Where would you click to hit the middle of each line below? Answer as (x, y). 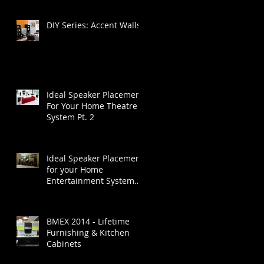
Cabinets (64, 243)
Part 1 (58, 192)
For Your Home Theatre (92, 105)
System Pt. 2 (70, 117)
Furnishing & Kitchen (88, 232)
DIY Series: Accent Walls (94, 25)
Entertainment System (90, 180)
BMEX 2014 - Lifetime (88, 221)
